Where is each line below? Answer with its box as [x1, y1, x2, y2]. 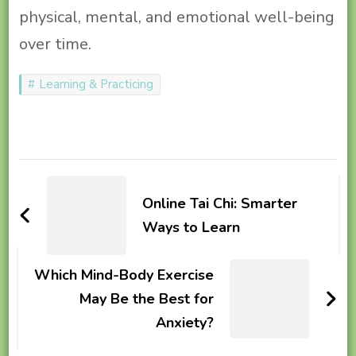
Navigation [17, 186, 146, 221]
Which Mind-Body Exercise [34, 265, 215, 285]
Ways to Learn [141, 218, 240, 238]
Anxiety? [156, 313, 215, 333]
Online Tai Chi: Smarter [141, 194, 297, 214]
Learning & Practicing [38, 76, 153, 93]
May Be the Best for [79, 289, 215, 309]
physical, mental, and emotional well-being [18, 6, 335, 29]
